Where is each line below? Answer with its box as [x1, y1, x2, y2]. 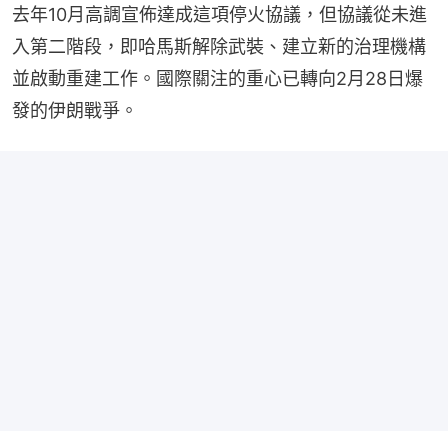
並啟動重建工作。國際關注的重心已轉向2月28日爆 [12, 68, 423, 90]
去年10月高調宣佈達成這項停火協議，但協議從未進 [12, 4, 427, 26]
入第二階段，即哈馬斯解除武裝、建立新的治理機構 [12, 36, 426, 58]
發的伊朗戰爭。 [12, 100, 138, 122]
